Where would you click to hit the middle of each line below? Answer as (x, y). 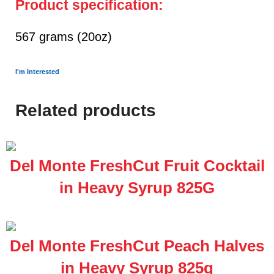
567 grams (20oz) (64, 37)
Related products (86, 110)
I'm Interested (37, 72)
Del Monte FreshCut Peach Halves (137, 246)
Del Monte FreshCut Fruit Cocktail (137, 166)
